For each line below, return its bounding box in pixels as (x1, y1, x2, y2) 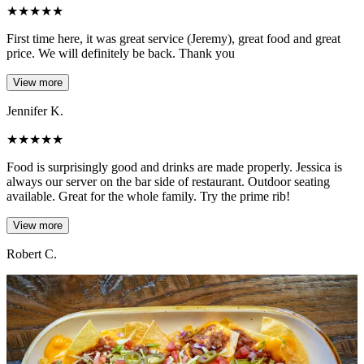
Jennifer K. (6, 103, 63, 118)
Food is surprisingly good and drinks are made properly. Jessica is (6, 159, 342, 174)
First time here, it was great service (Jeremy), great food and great (6, 31, 340, 45)
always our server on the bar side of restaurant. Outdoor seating (6, 174, 330, 188)
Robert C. (6, 246, 57, 261)
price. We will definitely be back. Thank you (6, 45, 235, 60)
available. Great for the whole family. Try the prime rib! (6, 188, 290, 203)
